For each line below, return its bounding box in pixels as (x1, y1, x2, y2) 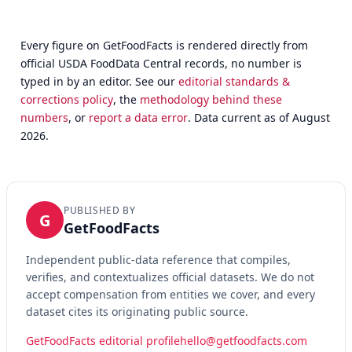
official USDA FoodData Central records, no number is (20, 56, 302, 71)
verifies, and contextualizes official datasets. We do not (26, 269, 314, 285)
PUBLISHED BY (64, 203, 136, 217)
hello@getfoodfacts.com (180, 333, 307, 349)
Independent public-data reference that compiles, (26, 252, 291, 268)
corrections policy (20, 92, 114, 108)
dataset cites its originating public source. (26, 304, 248, 320)
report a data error (89, 110, 189, 126)
